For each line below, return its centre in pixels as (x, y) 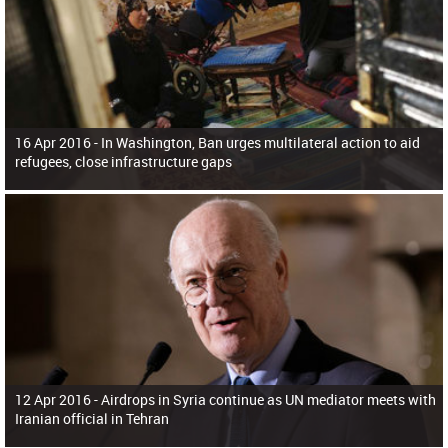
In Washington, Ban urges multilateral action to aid (260, 142)
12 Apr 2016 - (58, 400)
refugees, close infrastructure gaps (123, 161)
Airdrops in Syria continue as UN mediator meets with (268, 400)
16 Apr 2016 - (58, 142)
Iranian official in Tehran (92, 419)
